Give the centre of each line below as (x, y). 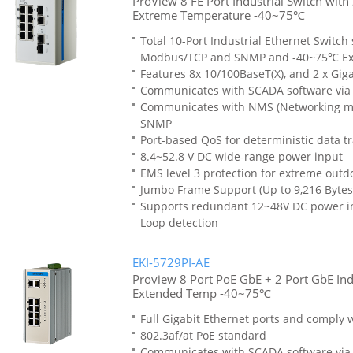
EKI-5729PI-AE (171, 262)
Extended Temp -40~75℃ (201, 293)
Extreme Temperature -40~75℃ (218, 15)
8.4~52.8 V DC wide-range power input (241, 156)
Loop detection (179, 223)
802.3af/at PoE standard (203, 335)
